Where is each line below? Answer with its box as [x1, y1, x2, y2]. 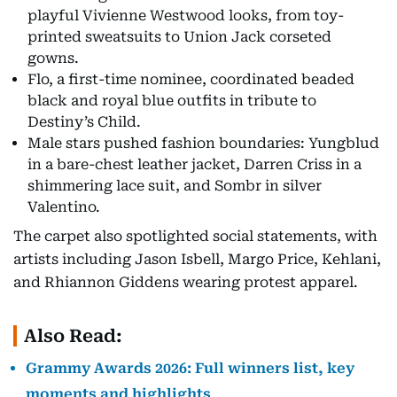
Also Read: [24, 324, 122, 346]
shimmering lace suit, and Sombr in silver [27, 176, 322, 194]
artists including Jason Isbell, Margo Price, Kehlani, [13, 250, 381, 268]
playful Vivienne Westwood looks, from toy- [27, 6, 344, 24]
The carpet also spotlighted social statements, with [13, 227, 378, 245]
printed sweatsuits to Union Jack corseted [27, 27, 331, 45]
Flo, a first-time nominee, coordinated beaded [27, 70, 354, 88]
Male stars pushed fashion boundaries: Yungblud [27, 134, 379, 152]
